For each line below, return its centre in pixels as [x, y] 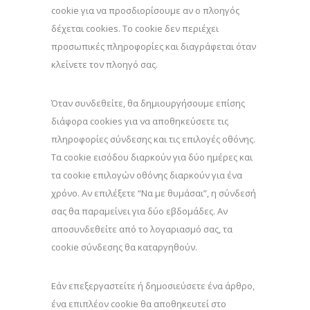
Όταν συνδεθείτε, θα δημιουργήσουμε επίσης [148, 103]
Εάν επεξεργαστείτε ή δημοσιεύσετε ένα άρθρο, [153, 286]
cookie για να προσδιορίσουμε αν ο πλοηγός [145, 10]
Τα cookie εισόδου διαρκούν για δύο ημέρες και [152, 157]
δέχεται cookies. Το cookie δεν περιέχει [135, 28]
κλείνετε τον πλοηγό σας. [104, 64]
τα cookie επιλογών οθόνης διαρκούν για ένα [147, 175]
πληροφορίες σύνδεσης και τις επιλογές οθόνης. [153, 139]
